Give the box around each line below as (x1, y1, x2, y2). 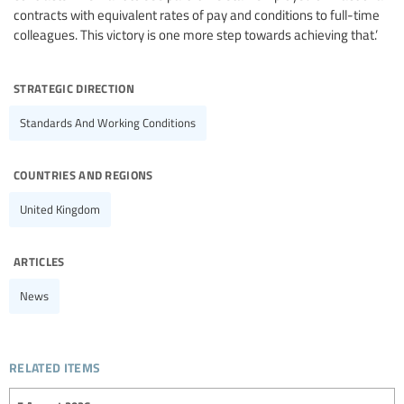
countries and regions (14, 161, 153, 185)
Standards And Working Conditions (20, 114, 196, 131)
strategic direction (14, 74, 135, 98)
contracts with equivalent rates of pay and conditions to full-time (14, 5, 380, 23)
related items (9, 351, 101, 378)
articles (14, 247, 65, 271)
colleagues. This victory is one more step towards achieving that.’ (14, 24, 378, 43)
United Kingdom (20, 200, 100, 217)
